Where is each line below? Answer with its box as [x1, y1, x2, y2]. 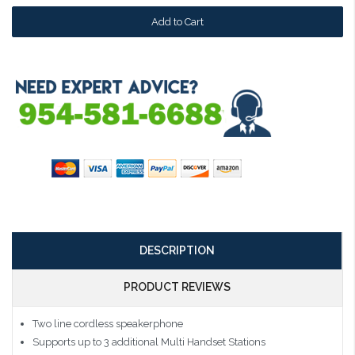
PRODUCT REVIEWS [123, 280, 231, 293]
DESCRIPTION [139, 243, 215, 257]
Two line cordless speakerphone [32, 317, 183, 330]
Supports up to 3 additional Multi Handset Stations [32, 335, 265, 348]
